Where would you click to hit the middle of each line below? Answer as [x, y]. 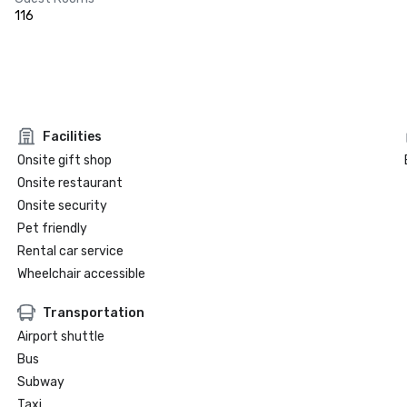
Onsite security [62, 206]
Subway [40, 382]
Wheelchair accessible [81, 274]
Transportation [93, 313]
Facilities [72, 136]
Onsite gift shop [64, 160]
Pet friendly [52, 228]
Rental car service [70, 251]
